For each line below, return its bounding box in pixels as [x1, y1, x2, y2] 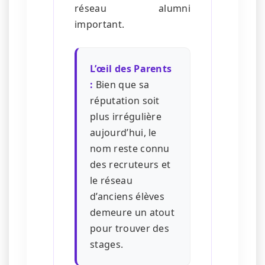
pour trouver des [90, 222, 170, 235]
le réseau [90, 174, 132, 188]
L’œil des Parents [90, 62, 172, 76]
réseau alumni [75, 2, 190, 15]
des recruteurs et [90, 158, 171, 172]
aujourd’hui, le [90, 126, 157, 140]
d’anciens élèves [90, 190, 165, 203]
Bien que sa [93, 78, 150, 92]
